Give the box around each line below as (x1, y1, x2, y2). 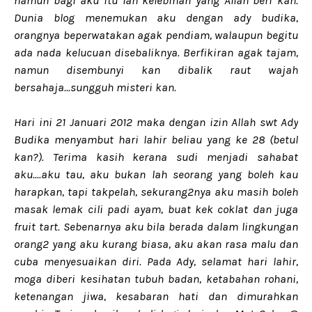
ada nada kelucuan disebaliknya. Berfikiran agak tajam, (14, 45, 298, 59)
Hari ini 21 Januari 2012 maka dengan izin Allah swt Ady (14, 115, 298, 129)
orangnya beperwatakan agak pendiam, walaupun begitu (14, 28, 298, 42)
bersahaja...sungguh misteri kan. (14, 80, 176, 94)
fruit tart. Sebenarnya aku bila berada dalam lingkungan (14, 219, 298, 233)
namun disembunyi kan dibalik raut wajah (14, 63, 298, 77)
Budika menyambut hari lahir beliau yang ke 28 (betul (14, 132, 298, 146)
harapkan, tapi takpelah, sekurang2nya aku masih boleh (14, 185, 298, 198)
